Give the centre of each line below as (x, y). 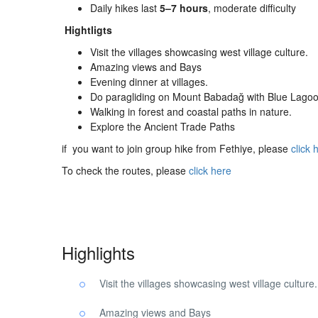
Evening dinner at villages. (149, 82)
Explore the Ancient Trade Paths (163, 126)
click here (210, 170)
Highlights (98, 252)
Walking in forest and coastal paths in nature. (191, 111)
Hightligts (87, 30)
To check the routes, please (125, 170)
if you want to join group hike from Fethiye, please (176, 148)
